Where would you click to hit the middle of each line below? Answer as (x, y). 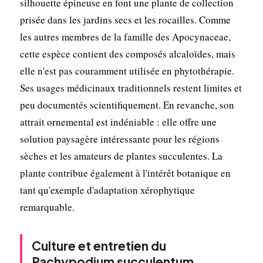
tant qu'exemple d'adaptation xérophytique (107, 190)
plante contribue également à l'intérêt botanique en (125, 173)
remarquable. (47, 207)
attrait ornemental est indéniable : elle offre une (118, 122)
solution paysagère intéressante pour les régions (119, 139)
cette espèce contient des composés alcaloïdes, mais (127, 53)
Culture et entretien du (99, 245)
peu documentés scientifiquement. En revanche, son (127, 104)
